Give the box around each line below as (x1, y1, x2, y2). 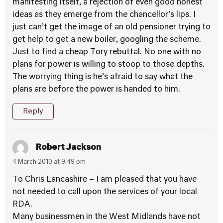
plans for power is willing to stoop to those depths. (12, 61, 205, 69)
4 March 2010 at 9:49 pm (12, 159, 86, 165)
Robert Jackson (36, 143, 101, 152)
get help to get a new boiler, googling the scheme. (12, 36, 201, 44)
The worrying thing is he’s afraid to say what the (12, 73, 193, 81)
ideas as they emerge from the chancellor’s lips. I (12, 11, 196, 19)
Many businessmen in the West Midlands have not (12, 213, 201, 221)
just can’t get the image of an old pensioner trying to (12, 23, 211, 31)
